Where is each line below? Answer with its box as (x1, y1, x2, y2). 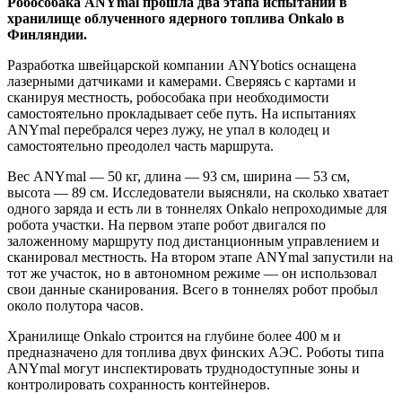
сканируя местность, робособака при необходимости (7, 90, 329, 106)
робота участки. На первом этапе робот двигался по (7, 217, 326, 233)
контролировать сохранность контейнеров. (7, 377, 270, 393)
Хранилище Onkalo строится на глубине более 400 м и (7, 328, 341, 345)
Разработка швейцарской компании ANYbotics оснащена (7, 57, 356, 74)
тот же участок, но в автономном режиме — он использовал (7, 266, 377, 282)
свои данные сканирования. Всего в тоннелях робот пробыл (7, 282, 378, 298)
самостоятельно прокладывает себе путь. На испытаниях (7, 106, 356, 122)
